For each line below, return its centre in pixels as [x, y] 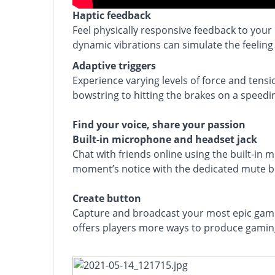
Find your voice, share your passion [159, 125]
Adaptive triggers [114, 66]
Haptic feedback [112, 16]
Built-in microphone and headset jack [165, 140]
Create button [107, 199]
